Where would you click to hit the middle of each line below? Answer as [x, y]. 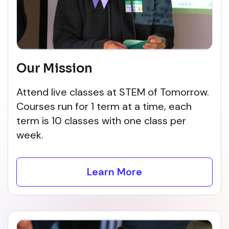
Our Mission [54, 68]
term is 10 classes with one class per [101, 121]
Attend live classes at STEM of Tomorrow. [113, 92]
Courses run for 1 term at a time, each [104, 106]
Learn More [114, 172]
